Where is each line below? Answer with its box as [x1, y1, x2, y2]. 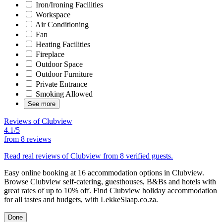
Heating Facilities [34, 40, 90, 49]
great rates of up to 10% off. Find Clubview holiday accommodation [4, 186, 217, 195]
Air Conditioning [34, 20, 89, 29]
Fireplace [34, 50, 64, 58]
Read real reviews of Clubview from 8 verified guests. [4, 151, 173, 160]
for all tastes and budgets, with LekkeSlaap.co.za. [4, 195, 158, 204]
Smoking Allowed [34, 89, 93, 98]
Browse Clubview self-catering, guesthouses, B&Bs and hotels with [4, 177, 216, 186]
